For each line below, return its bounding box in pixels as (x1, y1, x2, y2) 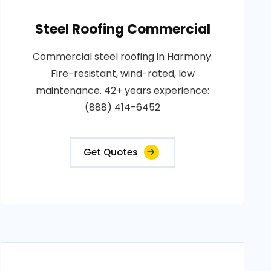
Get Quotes (83, 146, 138, 158)
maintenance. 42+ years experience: (36, 83, 210, 97)
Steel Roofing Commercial (34, 20, 211, 39)
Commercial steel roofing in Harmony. (32, 50, 213, 64)
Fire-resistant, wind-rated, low (50, 67, 195, 80)
